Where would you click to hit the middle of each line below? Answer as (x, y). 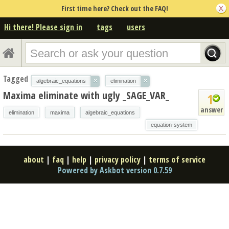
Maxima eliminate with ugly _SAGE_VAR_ (86, 95)
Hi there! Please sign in (43, 27)
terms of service (177, 159)
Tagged (16, 78)
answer (211, 109)
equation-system (171, 124)
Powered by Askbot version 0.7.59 (114, 170)
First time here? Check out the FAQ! (114, 8)
